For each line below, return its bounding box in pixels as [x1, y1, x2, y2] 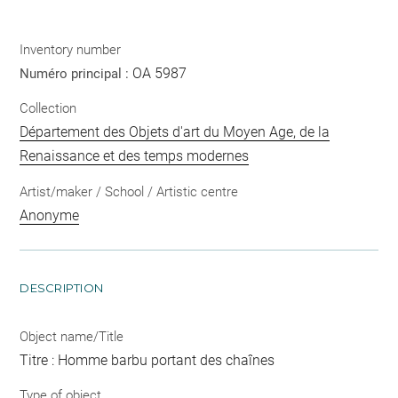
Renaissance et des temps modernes [20, 147, 250, 164]
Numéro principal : [20, 65, 133, 82]
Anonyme [20, 206, 80, 224]
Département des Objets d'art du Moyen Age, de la [20, 123, 330, 140]
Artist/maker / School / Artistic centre [20, 183, 239, 200]
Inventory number [20, 41, 122, 58]
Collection [20, 100, 77, 116]
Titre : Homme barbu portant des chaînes [20, 351, 275, 369]
